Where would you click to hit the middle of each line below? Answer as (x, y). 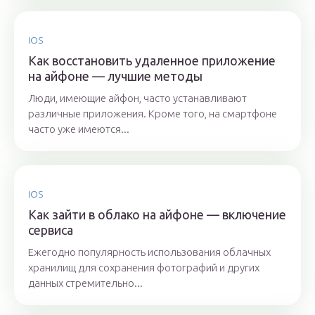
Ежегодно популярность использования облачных (149, 252)
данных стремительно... (85, 283)
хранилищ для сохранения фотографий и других (144, 268)
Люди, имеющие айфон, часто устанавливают (137, 98)
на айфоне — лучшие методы (115, 76)
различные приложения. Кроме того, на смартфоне (153, 114)
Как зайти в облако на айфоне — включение (157, 215)
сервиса (51, 230)
